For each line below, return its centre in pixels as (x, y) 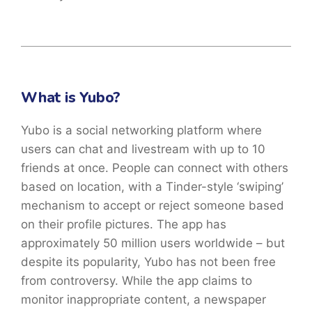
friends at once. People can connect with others (155, 168)
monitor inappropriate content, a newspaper (143, 300)
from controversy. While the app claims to (136, 281)
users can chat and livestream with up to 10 (143, 149)
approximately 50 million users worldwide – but (153, 243)
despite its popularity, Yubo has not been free (148, 262)
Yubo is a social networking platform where (141, 131)
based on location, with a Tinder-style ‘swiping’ (152, 187)
